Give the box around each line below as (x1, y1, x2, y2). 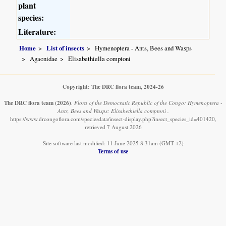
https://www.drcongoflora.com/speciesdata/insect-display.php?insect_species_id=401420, (10, 115, 216, 123)
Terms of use (98, 147, 128, 156)
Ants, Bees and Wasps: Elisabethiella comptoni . (57, 107, 169, 115)
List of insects (46, 43, 85, 52)
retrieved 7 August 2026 (84, 123, 142, 131)
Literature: (18, 26, 56, 38)
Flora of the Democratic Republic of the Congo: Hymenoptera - (74, 99, 222, 107)
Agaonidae (30, 54, 58, 64)
